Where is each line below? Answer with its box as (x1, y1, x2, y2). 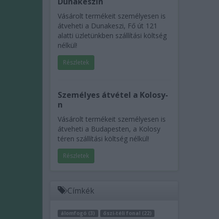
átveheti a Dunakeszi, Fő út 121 (58, 21, 157, 30)
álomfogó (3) (61, 210, 95, 217)
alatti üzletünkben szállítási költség (58, 31, 167, 40)
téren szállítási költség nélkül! (58, 134, 149, 143)
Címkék (66, 185, 94, 196)
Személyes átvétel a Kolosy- (58, 89, 168, 100)
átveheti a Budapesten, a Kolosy (58, 124, 160, 133)
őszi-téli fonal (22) (103, 210, 152, 217)
